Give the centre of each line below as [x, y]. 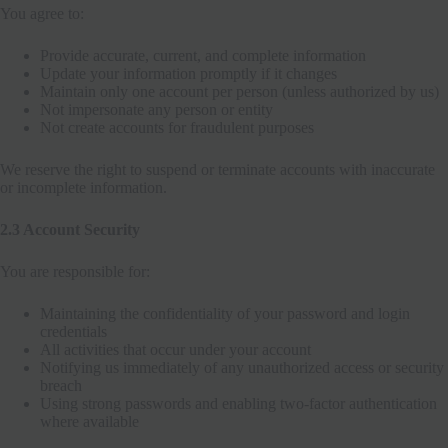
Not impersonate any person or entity [156, 109]
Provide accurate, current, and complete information [203, 55]
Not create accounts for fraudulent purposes [177, 127]
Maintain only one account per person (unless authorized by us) [239, 91]
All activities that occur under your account [175, 349]
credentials [73, 331]
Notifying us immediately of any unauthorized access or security [242, 367]
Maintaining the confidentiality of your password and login [225, 313]
